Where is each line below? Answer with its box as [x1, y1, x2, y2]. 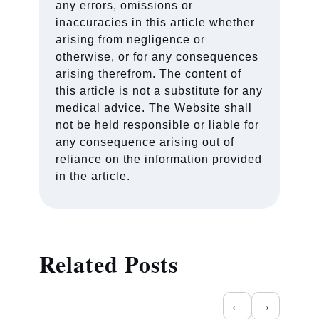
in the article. [56, 169, 131, 182]
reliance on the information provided [56, 152, 263, 165]
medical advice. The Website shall [56, 101, 253, 114]
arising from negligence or [56, 33, 206, 46]
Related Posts [39, 246, 178, 281]
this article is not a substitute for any [56, 84, 263, 97]
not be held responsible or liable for [56, 118, 260, 131]
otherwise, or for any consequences [56, 50, 259, 63]
